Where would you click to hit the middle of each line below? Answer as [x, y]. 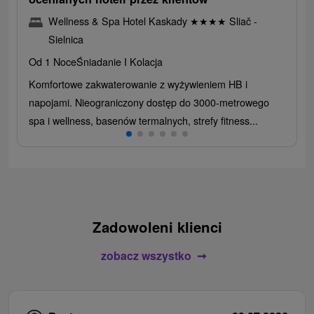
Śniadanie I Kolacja [120, 61]
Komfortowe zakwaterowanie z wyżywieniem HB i [138, 83]
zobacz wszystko [146, 255]
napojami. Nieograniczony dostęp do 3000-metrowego [149, 102]
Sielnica [66, 39]
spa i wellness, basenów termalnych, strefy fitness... [143, 120]
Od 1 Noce [53, 61]
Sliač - [242, 20]
